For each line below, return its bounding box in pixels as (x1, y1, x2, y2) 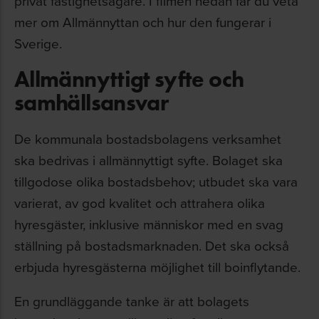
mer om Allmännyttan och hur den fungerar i (14, 12, 271, 31)
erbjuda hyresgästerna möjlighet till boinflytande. (14, 257, 300, 276)
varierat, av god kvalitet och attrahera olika (14, 193, 265, 212)
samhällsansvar (14, 88, 169, 116)
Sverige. (14, 33, 62, 53)
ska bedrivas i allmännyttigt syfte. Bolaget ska (14, 150, 283, 169)
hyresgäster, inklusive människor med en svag (14, 214, 283, 234)
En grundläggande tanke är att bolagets (14, 291, 249, 310)
